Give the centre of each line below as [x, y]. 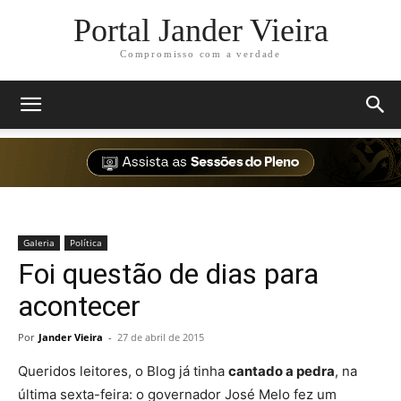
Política [86, 243]
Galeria [39, 243]
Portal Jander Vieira [200, 31]
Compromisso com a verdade [200, 54]
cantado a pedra [282, 371]
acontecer [79, 306]
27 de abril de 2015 [161, 337]
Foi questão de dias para [168, 274]
